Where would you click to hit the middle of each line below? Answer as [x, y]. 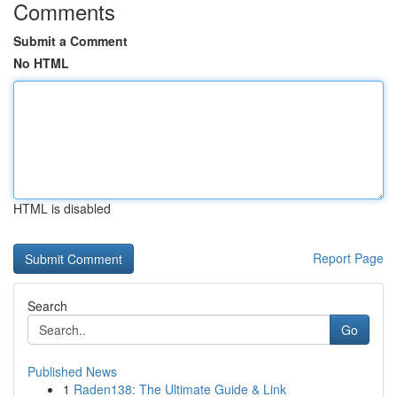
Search [47, 306]
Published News [72, 371]
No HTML [41, 63]
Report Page [348, 258]
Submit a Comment [70, 41]
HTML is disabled [62, 208]
